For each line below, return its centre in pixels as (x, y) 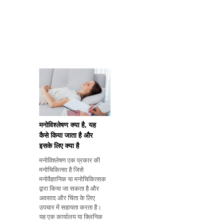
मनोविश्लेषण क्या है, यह (68, 125)
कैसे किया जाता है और (66, 135)
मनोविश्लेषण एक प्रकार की (70, 160)
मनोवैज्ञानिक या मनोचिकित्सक (73, 179)
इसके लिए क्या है (59, 146)
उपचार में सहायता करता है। (70, 207)
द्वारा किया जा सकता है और (69, 189)
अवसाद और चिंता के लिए (67, 198)
